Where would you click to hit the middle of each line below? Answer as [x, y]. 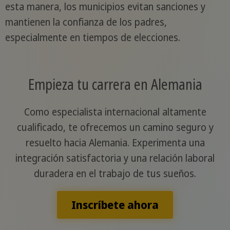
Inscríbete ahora [115, 205]
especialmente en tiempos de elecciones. [92, 38]
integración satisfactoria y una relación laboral [115, 158]
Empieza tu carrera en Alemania [115, 84]
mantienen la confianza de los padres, [86, 22]
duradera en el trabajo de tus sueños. [115, 174]
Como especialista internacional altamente [115, 112]
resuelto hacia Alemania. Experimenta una [115, 143]
